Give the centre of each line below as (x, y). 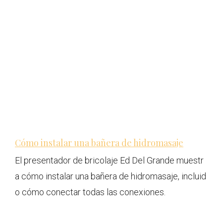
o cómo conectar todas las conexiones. (90, 192)
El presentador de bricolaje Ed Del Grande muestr (109, 161)
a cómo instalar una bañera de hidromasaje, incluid (111, 176)
